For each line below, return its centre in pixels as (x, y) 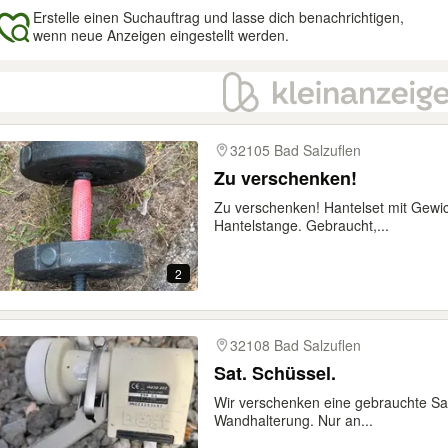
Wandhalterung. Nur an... (293, 420)
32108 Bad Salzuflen (295, 345)
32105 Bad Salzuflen (295, 150)
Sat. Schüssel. (275, 373)
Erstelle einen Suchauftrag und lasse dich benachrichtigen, (218, 17)
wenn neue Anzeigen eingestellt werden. (161, 35)
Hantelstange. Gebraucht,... (301, 225)
